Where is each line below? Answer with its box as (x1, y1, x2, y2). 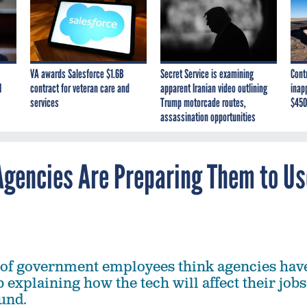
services (30, 95, 59, 111)
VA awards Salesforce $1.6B (30, 66, 124, 82)
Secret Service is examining (160, 66, 254, 82)
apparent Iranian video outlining (160, 81, 267, 97)
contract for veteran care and (30, 81, 130, 97)
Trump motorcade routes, (160, 95, 246, 111)
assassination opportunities (160, 110, 256, 125)
